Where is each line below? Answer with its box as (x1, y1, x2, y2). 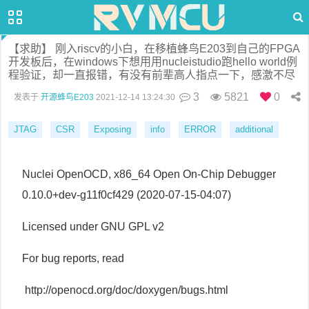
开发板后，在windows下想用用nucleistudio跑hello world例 (8, 56, 297, 68)
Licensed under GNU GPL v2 (22, 221, 164, 232)
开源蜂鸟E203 (41, 92, 94, 102)
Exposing (94, 124, 131, 134)
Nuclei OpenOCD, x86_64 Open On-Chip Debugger (22, 168, 276, 180)
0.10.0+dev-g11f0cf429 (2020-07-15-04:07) (22, 189, 231, 201)
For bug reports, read (22, 252, 124, 264)
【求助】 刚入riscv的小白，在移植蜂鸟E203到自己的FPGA (8, 43, 300, 54)
